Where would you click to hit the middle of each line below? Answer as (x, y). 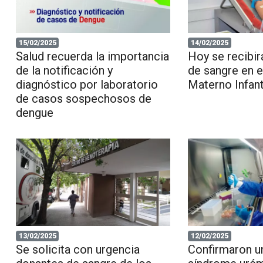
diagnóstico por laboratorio (87, 85)
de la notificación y (64, 71)
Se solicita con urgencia (77, 249)
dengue (34, 113)
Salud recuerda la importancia (92, 57)
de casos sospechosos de (83, 99)
